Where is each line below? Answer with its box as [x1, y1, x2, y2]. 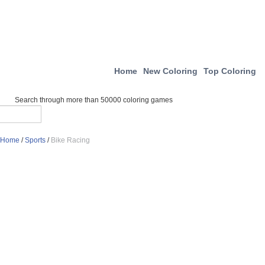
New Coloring [143, 66, 198, 76]
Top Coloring [203, 66, 256, 76]
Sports [25, 136, 46, 144]
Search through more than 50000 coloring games [15, 96, 173, 104]
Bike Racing [51, 136, 90, 144]
